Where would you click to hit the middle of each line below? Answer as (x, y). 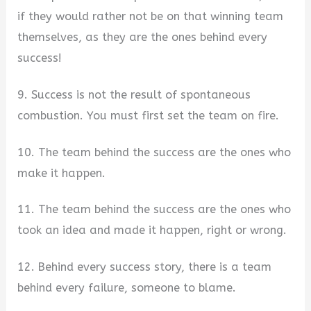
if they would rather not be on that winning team (151, 17)
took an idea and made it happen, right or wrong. (152, 230)
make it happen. (62, 173)
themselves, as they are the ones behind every (143, 37)
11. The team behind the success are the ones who (154, 210)
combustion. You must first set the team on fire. (149, 116)
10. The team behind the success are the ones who (154, 152)
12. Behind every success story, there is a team (145, 267)
